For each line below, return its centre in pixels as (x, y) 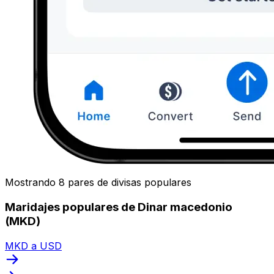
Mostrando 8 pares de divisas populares (98, 183)
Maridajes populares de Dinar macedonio (119, 207)
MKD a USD (33, 246)
